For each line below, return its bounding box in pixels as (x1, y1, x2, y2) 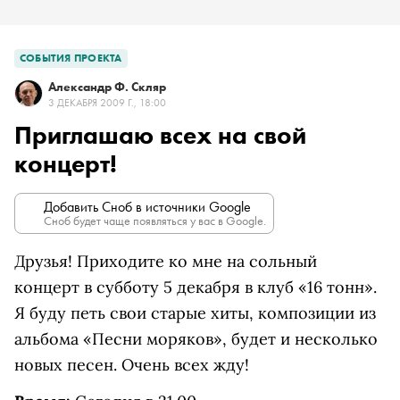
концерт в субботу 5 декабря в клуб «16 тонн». (14, 277, 377, 297)
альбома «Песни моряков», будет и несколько (14, 329, 378, 349)
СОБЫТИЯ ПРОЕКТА (20, 51, 122, 65)
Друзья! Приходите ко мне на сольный (14, 251, 317, 271)
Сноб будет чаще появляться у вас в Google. (44, 212, 266, 229)
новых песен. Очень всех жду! (14, 354, 249, 375)
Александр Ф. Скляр (48, 79, 166, 95)
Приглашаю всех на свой (14, 120, 306, 151)
